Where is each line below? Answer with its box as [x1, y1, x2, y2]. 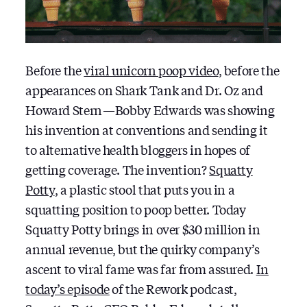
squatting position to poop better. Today [25, 200, 246, 219]
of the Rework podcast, [109, 280, 237, 298]
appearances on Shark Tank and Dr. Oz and [25, 81, 263, 99]
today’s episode [25, 280, 110, 298]
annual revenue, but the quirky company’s [25, 240, 260, 258]
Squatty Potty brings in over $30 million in [25, 220, 260, 238]
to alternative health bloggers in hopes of [25, 140, 250, 159]
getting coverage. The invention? [25, 160, 210, 179]
